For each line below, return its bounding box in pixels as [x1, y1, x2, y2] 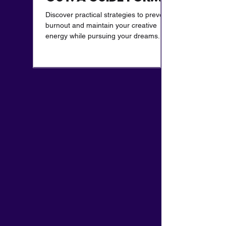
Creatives [45, 5, 107, 20]
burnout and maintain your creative [45, 21, 157, 30]
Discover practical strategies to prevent [45, 11, 169, 19]
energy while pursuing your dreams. [45, 32, 160, 40]
